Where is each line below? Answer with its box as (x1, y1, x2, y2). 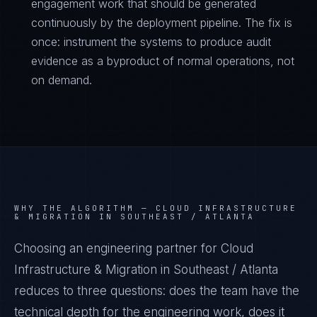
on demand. (31, 73, 92, 87)
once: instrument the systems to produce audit (31, 35, 271, 49)
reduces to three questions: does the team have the (14, 284, 299, 298)
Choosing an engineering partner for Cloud (14, 241, 253, 255)
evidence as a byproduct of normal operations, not (31, 54, 294, 68)
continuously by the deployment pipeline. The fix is (31, 16, 292, 30)
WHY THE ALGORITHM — (14, 203, 156, 213)
